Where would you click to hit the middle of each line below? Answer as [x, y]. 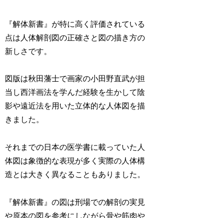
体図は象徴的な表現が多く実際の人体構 [75, 161]
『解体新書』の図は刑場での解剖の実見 [75, 202]
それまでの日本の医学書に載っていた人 [75, 147]
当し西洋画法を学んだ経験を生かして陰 [75, 92]
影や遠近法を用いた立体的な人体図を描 [75, 106]
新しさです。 [28, 51]
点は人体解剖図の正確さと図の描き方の [75, 37]
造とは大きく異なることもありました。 [75, 175]
